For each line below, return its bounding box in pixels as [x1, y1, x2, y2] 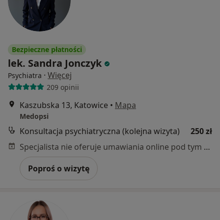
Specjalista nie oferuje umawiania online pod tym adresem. [204, 141, 210, 153]
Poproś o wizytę [28, 163, 89, 174]
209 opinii [46, 82, 79, 92]
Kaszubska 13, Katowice [20, 100, 108, 111]
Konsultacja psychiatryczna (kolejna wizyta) [20, 126, 180, 137]
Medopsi [20, 111, 49, 121]
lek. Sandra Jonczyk [8, 56, 102, 70]
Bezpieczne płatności [12, 45, 82, 55]
